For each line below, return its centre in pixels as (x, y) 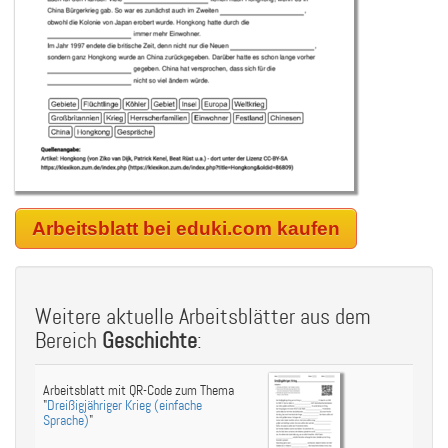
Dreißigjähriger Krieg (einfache (124, 405)
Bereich (68, 341)
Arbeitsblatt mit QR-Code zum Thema (138, 390)
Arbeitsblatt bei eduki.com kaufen (186, 228)
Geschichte (149, 341)
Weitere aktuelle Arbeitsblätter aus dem (203, 317)
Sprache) (66, 420)
